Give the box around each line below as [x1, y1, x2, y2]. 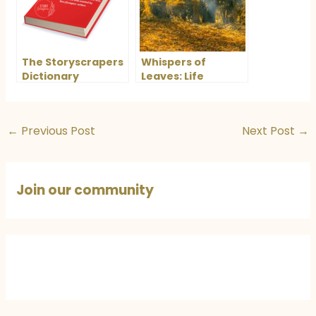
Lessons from [141, 83, 214, 97]
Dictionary [22, 68, 80, 83]
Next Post [241, 122, 298, 139]
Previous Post [18, 122, 96, 139]
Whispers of [141, 54, 207, 69]
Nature [141, 97, 181, 111]
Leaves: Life [141, 68, 205, 83]
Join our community [16, 181, 154, 200]
